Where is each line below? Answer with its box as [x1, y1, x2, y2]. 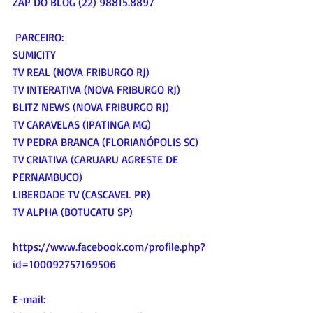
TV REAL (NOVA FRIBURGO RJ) [13, 64, 150, 79]
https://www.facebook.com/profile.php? [13, 239, 205, 254]
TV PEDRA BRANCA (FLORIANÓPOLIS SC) [13, 134, 198, 149]
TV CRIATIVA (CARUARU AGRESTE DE [13, 152, 181, 166]
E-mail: [13, 291, 45, 306]
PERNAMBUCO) [13, 169, 82, 184]
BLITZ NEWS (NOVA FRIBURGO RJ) [13, 99, 169, 114]
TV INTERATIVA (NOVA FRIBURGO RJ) [13, 82, 180, 96]
